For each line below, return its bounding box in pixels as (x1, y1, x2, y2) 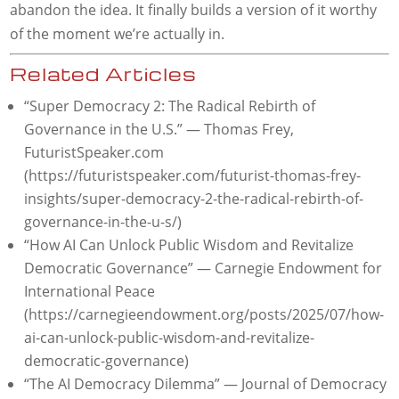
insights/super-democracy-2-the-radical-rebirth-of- (24, 189, 364, 209)
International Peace (24, 281, 156, 302)
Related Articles (10, 61, 198, 86)
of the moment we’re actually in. (10, 24, 225, 45)
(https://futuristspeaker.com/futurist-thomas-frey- (24, 166, 362, 186)
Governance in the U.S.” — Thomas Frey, (24, 119, 295, 140)
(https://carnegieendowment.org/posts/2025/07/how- (24, 305, 385, 325)
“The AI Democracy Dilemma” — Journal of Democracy (24, 374, 387, 395)
